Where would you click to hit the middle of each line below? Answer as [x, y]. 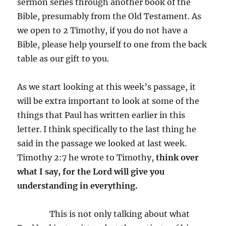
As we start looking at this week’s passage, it [107, 87]
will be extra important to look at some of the [108, 101]
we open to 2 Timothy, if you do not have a [103, 30]
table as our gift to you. [63, 58]
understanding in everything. [78, 185]
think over [178, 157]
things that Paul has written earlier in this [101, 115]
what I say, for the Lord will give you [91, 171]
